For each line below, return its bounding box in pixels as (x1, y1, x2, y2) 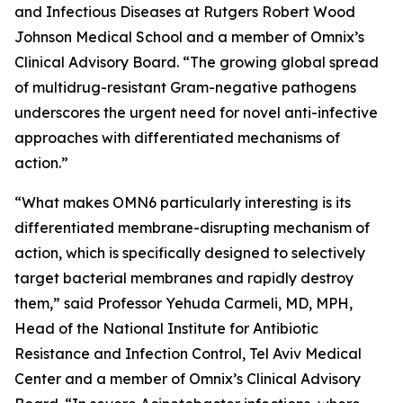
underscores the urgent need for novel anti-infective (14, 103, 378, 121)
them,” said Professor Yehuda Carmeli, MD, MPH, (14, 294, 353, 312)
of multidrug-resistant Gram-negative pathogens (14, 78, 356, 96)
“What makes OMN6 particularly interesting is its (14, 193, 351, 211)
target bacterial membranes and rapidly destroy (14, 269, 354, 287)
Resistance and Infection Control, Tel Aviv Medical (14, 345, 362, 363)
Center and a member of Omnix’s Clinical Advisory (14, 370, 361, 388)
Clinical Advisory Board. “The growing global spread (14, 53, 379, 71)
